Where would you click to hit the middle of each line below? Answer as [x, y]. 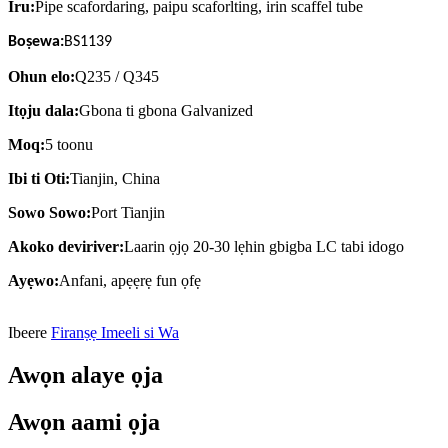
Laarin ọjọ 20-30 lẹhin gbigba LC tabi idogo [264, 247]
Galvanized [217, 111]
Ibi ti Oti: [39, 179]
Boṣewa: [36, 42]
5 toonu [69, 145]
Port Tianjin [128, 213]
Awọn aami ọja [84, 422]
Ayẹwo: [33, 281]
